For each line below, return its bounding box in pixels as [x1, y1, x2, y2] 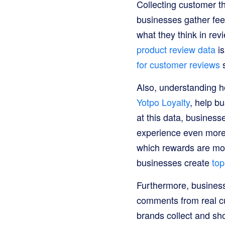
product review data [137, 43, 215, 56]
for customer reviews [137, 58, 220, 71]
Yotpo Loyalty [137, 95, 190, 108]
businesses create [137, 156, 212, 169]
